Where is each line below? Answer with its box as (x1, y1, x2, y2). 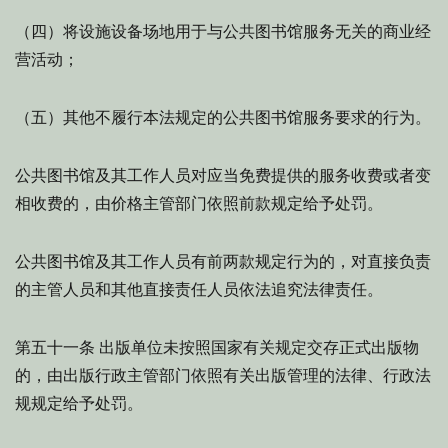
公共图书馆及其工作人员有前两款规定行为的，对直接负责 (15, 252, 431, 271)
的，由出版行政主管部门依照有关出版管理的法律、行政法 (15, 366, 431, 385)
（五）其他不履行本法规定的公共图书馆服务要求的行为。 (15, 108, 431, 127)
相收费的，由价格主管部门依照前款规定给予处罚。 (15, 194, 383, 213)
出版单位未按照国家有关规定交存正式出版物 (95, 338, 419, 357)
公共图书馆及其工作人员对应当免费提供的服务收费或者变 (15, 166, 431, 185)
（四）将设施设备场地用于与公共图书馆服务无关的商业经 (15, 22, 431, 41)
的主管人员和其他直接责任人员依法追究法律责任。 (15, 280, 383, 299)
